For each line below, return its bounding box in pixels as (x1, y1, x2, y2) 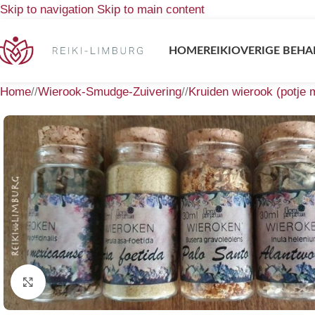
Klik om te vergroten (46, 275, 146, 288)
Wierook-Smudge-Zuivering (38, 85, 181, 98)
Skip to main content (97, 3, 205, 16)
